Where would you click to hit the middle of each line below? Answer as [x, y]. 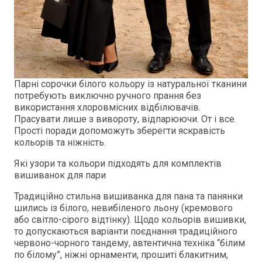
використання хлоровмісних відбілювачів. [107, 108]
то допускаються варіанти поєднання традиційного [126, 232]
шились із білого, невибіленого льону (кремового [123, 208]
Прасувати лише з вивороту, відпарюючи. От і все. [125, 119]
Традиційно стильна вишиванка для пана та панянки [128, 196]
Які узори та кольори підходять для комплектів [118, 164]
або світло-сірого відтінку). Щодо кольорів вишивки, [130, 220]
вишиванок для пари [60, 175]
